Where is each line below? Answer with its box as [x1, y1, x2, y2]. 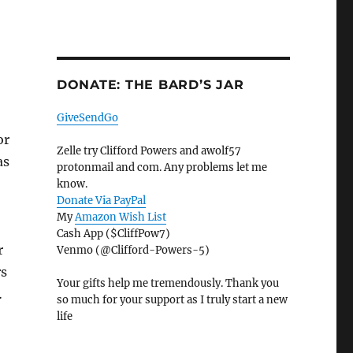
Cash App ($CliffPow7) [56, 227, 170, 241]
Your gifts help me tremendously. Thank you [56, 277, 279, 291]
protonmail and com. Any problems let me [56, 161, 267, 175]
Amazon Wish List [74, 210, 166, 225]
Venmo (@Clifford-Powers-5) [56, 243, 210, 258]
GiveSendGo [56, 111, 118, 125]
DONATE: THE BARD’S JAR [56, 77, 244, 93]
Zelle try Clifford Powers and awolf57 [56, 144, 241, 158]
